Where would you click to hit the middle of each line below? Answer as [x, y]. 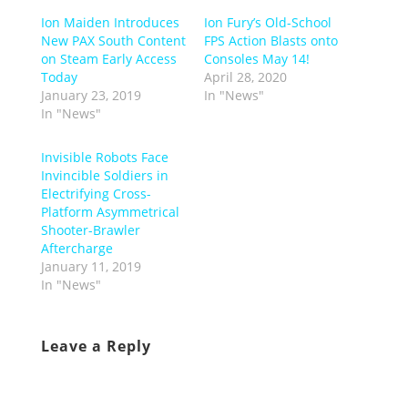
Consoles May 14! [256, 58]
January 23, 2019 [91, 95]
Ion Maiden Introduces [110, 22]
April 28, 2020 [245, 76]
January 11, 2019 [91, 266]
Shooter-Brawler [90, 229]
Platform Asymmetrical [110, 211]
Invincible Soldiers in [104, 175]
